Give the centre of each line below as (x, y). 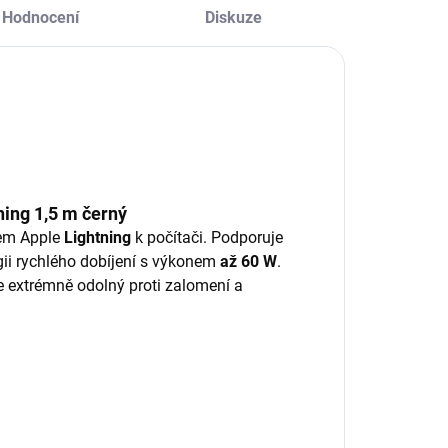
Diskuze (233, 18)
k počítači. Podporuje (207, 238)
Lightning (97, 238)
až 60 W (248, 262)
